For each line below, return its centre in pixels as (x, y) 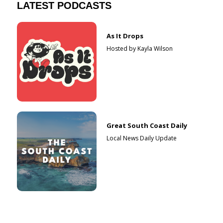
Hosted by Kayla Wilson (140, 48)
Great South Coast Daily (147, 125)
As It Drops (125, 36)
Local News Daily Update (142, 138)
